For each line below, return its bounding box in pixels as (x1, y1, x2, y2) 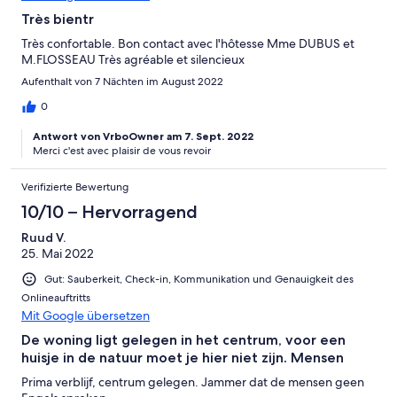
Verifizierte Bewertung (21, 180, 128, 195)
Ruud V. (21, 230, 66, 246)
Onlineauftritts (21, 291, 90, 306)
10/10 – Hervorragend (21, 201, 198, 223)
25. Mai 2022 (21, 245, 94, 262)
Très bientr (21, 11, 94, 28)
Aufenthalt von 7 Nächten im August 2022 (21, 74, 223, 90)
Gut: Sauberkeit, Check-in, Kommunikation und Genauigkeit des (44, 272, 354, 287)
